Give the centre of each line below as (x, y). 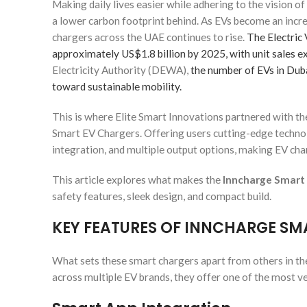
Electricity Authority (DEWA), (121, 70)
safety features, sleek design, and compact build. (162, 196)
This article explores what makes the (137, 179)
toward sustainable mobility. (117, 86)
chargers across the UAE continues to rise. (149, 37)
